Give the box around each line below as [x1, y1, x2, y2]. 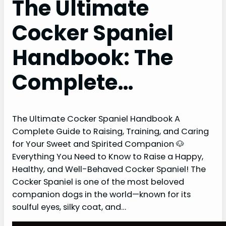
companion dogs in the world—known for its [12, 188, 191, 200]
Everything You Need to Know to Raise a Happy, [12, 150, 203, 162]
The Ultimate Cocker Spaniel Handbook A [12, 112, 180, 125]
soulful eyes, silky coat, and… [12, 201, 126, 213]
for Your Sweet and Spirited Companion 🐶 [12, 138, 184, 150]
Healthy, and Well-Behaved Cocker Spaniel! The [12, 163, 206, 175]
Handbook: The [12, 43, 173, 73]
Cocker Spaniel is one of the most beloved [12, 176, 184, 188]
